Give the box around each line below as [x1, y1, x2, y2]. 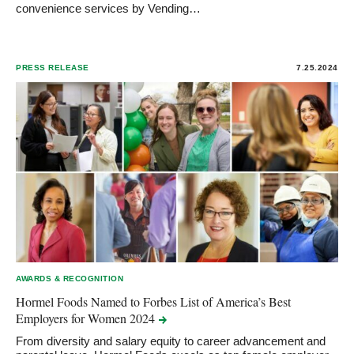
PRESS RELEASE [16, 63, 89, 73]
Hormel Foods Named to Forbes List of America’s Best [16, 293, 291, 311]
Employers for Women [16, 310, 130, 327]
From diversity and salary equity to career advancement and [16, 334, 326, 348]
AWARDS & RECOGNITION [16, 274, 124, 284]
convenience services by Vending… [16, 2, 201, 16]
